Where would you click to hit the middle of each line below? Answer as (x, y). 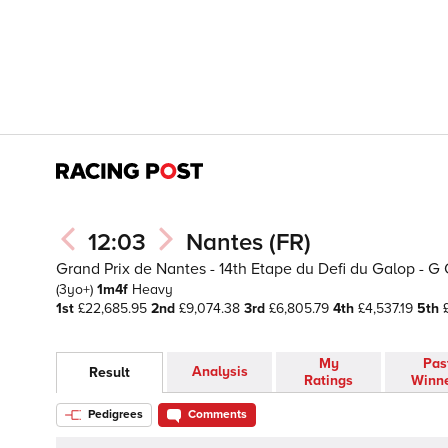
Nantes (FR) (248, 242)
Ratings (328, 381)
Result (109, 373)
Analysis (219, 372)
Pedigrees (114, 415)
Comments (217, 415)
